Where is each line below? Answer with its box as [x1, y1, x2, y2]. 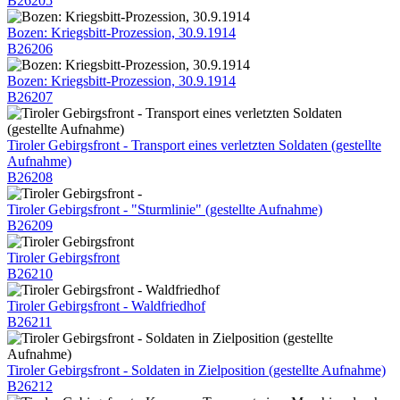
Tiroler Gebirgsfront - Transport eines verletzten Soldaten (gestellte [7, 137, 381, 153]
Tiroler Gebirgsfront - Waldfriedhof [7, 297, 205, 313]
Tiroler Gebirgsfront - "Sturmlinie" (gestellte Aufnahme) [7, 201, 322, 217]
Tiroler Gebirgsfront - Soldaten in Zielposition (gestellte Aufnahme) [7, 362, 386, 378]
